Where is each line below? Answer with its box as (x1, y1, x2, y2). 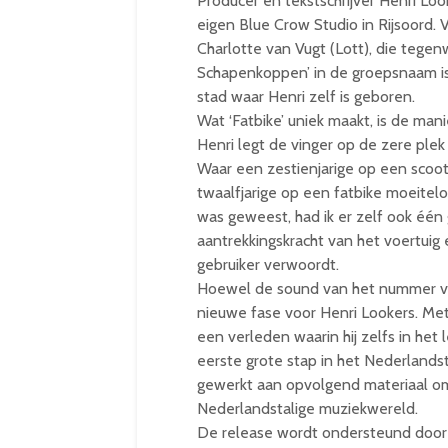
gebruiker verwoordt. (197, 255, 339, 274)
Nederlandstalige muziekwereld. (197, 399, 418, 418)
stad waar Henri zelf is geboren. (197, 87, 415, 106)
